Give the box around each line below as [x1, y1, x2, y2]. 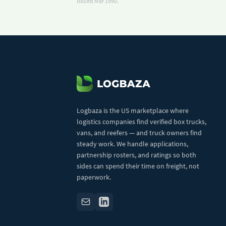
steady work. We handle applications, [77, 139, 188, 148]
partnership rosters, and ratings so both [77, 150, 196, 159]
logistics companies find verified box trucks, [77, 117, 206, 126]
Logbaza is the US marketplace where [77, 106, 189, 115]
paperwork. [77, 173, 111, 182]
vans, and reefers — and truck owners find [77, 128, 202, 137]
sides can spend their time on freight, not [77, 161, 199, 171]
